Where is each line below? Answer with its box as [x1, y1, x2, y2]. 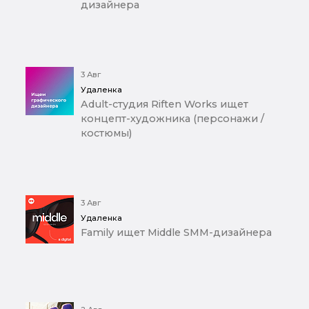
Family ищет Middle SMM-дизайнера [81, 226, 272, 239]
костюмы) [81, 127, 132, 140]
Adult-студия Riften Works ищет [81, 98, 248, 111]
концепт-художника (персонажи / [81, 112, 264, 126]
